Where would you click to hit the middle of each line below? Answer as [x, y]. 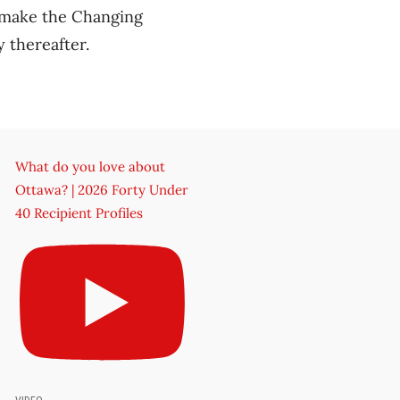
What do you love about [90, 166]
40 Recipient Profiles [79, 212]
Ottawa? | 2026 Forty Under [101, 189]
